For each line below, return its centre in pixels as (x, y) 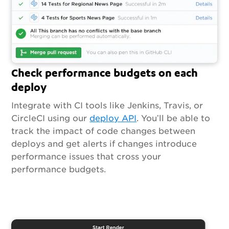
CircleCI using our (51, 119)
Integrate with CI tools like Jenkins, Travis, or (107, 106)
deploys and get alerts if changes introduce (104, 144)
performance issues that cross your (86, 157)
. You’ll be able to (174, 119)
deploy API (113, 119)
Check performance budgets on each (105, 73)
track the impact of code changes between (104, 131)
